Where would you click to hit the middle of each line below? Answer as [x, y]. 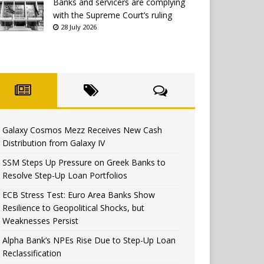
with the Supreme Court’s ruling [113, 15]
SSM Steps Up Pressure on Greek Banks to [84, 163]
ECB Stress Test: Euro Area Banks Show [79, 195]
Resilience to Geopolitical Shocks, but [74, 208]
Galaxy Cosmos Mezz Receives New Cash [82, 130]
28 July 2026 [78, 27]
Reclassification [32, 253]
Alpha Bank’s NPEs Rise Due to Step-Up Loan [89, 240]
